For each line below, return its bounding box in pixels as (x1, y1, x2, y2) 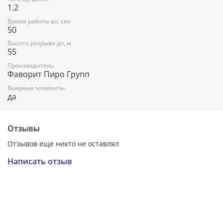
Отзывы (7, 122, 40, 134)
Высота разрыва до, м (7, 39, 71, 48)
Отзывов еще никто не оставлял (7, 138, 119, 148)
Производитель (7, 61, 54, 70)
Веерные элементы (7, 83, 65, 92)
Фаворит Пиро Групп (7, 69, 90, 80)
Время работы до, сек (7, 16, 70, 25)
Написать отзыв (7, 155, 72, 167)
